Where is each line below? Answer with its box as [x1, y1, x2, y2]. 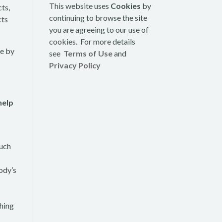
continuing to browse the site [49, 13, 147, 23]
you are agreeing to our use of [49, 25, 149, 35]
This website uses [49, 1, 111, 11]
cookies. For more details [49, 37, 135, 47]
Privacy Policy [49, 60, 101, 70]
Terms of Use [63, 49, 112, 58]
